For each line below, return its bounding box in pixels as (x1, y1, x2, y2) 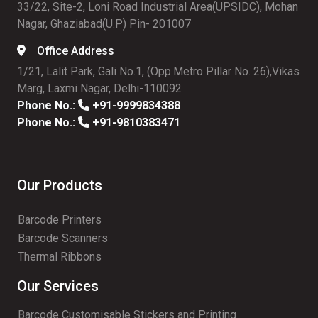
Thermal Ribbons (18, 250, 102, 263)
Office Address (37, 44, 114, 57)
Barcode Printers (18, 213, 102, 226)
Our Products (17, 177, 102, 194)
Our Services (17, 278, 99, 295)
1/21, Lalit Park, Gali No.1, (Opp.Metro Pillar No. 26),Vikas (17, 65, 300, 78)
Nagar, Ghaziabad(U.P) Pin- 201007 (17, 17, 191, 31)
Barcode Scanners (18, 231, 108, 245)
